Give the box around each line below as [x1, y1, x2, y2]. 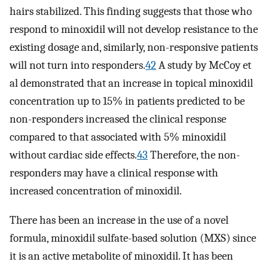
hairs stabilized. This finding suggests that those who [10, 4, 252, 18]
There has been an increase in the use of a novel [10, 213, 229, 227]
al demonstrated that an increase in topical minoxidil [10, 76, 253, 90]
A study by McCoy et [156, 58, 251, 72]
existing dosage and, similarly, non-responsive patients [10, 40, 258, 54]
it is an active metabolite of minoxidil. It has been [10, 249, 233, 263]
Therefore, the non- [148, 148, 240, 162]
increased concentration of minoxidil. [10, 184, 182, 197]
